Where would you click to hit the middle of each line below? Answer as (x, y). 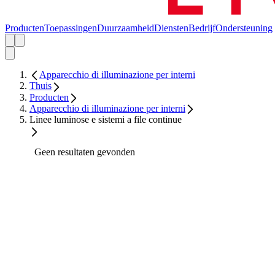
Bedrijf (202, 28)
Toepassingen (71, 28)
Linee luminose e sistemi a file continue (106, 120)
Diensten (171, 28)
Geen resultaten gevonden (85, 152)
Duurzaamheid (126, 28)
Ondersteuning (244, 28)
